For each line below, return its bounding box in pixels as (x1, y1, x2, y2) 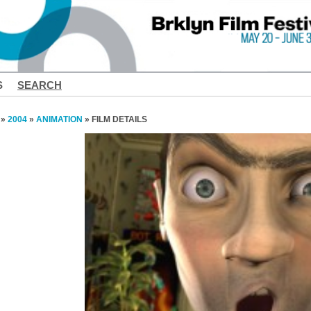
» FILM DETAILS (83, 114, 147, 124)
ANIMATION (36, 114, 83, 124)
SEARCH (17, 79, 62, 91)
